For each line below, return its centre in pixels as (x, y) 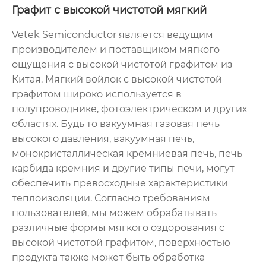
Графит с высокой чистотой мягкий (109, 10)
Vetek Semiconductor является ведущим (113, 34)
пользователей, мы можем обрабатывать (114, 213)
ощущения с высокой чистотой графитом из (122, 64)
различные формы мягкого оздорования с (118, 227)
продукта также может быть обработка (108, 257)
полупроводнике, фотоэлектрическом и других (129, 109)
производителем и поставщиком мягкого (116, 49)
